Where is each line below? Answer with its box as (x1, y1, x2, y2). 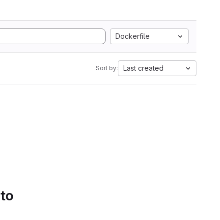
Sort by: (96, 64, 118, 72)
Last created (123, 64, 164, 72)
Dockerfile (115, 32, 150, 40)
